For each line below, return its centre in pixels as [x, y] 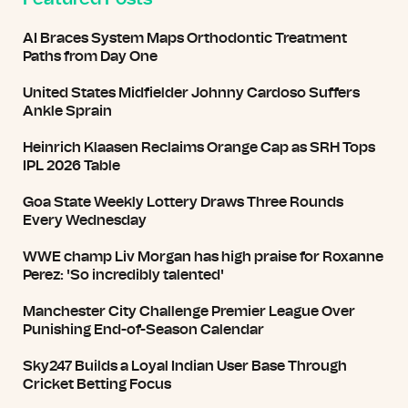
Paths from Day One [90, 56]
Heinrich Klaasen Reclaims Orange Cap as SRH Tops [199, 148]
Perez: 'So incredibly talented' [123, 275]
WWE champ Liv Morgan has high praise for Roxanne [203, 257]
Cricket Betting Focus [97, 384]
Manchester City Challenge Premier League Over [189, 311]
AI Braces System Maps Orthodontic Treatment [185, 38]
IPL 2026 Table [71, 166]
